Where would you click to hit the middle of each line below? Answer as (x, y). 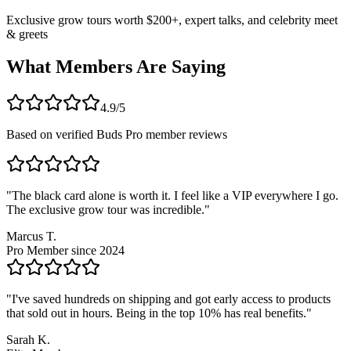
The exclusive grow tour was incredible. (105, 210)
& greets (27, 34)
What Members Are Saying (116, 67)
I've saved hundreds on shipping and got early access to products (171, 299)
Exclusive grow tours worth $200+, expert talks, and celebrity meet (172, 20)
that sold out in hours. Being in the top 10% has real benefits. (156, 313)
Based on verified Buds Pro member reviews (117, 135)
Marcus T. (31, 237)
